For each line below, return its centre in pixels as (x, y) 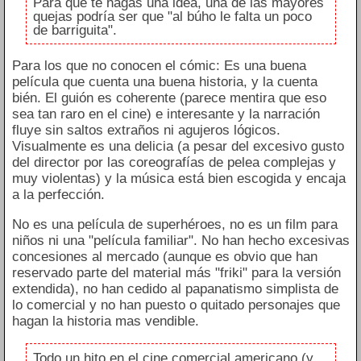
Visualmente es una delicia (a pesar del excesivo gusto (178, 147)
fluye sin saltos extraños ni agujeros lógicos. (146, 131)
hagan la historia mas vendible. (105, 322)
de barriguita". (75, 30)
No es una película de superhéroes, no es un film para (174, 225)
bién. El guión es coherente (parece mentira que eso (169, 98)
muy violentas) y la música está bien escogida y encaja (178, 179)
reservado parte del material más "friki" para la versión (176, 273)
